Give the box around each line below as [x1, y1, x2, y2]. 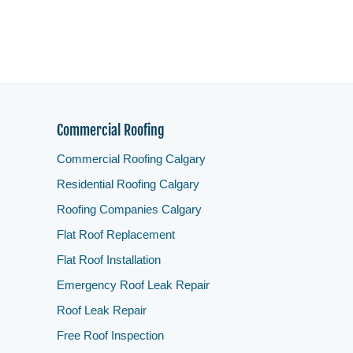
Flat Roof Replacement [57, 228, 175, 241]
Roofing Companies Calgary [57, 203, 202, 216]
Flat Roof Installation [57, 253, 161, 266]
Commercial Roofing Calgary [57, 152, 206, 165]
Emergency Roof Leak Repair [57, 278, 210, 292]
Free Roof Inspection [57, 329, 164, 342]
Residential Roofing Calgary [57, 177, 199, 191]
